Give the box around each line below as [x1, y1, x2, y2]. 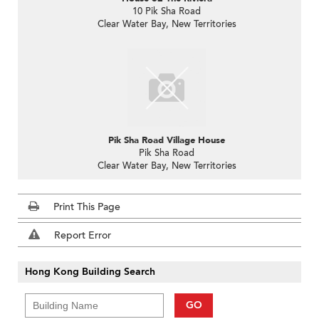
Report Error [54, 228, 111, 242]
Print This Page [53, 199, 120, 214]
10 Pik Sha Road [132, 4, 201, 18]
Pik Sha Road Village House [108, 133, 225, 147]
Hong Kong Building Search [25, 264, 155, 278]
